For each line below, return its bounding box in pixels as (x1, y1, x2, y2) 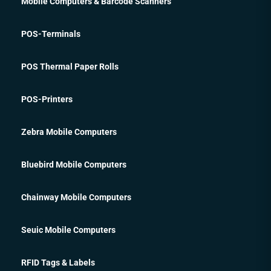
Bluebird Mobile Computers (21, 159, 126, 169)
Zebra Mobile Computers (21, 126, 117, 137)
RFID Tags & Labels (21, 257, 95, 267)
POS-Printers (21, 94, 73, 104)
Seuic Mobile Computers (21, 224, 116, 235)
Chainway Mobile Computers (21, 192, 131, 202)
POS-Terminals (21, 28, 80, 39)
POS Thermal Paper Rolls (21, 61, 119, 71)
